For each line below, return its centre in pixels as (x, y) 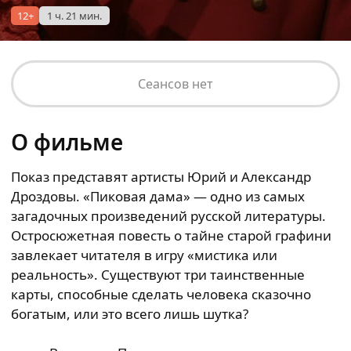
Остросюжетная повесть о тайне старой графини (171, 235)
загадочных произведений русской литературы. (168, 216)
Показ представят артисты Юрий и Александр (161, 177)
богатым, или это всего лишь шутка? (130, 314)
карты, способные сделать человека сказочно (161, 294)
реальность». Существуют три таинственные (158, 275)
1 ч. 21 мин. (74, 16)
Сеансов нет (175, 84)
